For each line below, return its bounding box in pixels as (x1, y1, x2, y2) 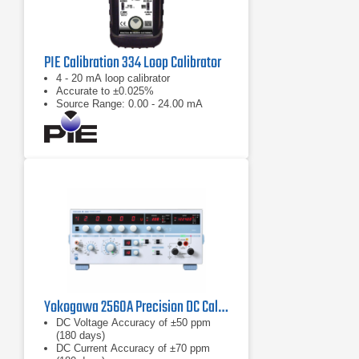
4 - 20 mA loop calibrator (56, 72, 170, 84)
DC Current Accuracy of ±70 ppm (56, 342, 210, 354)
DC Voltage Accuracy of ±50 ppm (56, 317, 211, 329)
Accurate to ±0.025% (56, 85, 154, 97)
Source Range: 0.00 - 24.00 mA (56, 98, 203, 110)
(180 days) (56, 329, 105, 341)
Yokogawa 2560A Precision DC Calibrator (218, 295, 228, 320)
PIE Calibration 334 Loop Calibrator (44, 50, 221, 75)
